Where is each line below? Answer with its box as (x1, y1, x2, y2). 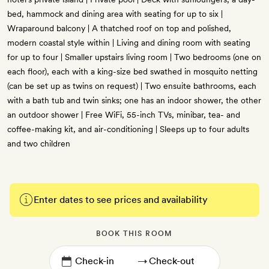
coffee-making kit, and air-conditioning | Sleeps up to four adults (7, 124, 249, 134)
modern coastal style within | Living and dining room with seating (7, 38, 250, 48)
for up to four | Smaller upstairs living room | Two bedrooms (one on (7, 52, 261, 62)
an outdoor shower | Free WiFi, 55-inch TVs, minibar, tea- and (7, 110, 240, 120)
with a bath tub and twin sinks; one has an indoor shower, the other (7, 95, 261, 106)
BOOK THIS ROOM (96, 229, 173, 238)
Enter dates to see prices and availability (34, 194, 208, 206)
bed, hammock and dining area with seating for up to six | (7, 9, 223, 19)
